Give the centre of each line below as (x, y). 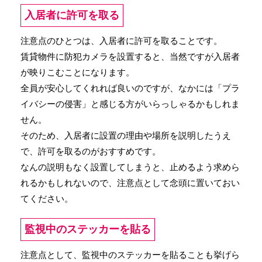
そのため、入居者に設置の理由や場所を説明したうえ (126, 135)
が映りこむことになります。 (77, 72)
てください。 (47, 199)
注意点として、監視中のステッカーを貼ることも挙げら (130, 255)
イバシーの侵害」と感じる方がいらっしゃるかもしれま (130, 104)
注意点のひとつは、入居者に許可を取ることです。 (121, 41)
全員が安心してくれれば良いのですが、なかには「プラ (130, 88)
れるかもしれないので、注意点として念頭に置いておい (130, 183)
